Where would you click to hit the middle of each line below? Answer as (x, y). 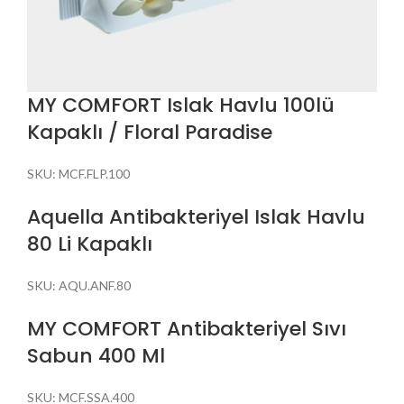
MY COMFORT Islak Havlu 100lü (181, 105)
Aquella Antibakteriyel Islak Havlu (196, 216)
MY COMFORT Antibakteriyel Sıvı (187, 328)
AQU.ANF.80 (95, 285)
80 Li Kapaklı (90, 243)
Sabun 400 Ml (96, 355)
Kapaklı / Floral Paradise (150, 132)
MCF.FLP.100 (94, 173)
